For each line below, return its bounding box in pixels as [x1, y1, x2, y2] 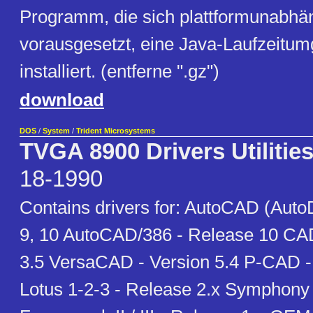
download [20, 89, 104, 111]
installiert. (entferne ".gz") [20, 61, 219, 82]
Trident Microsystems [76, 126, 155, 136]
